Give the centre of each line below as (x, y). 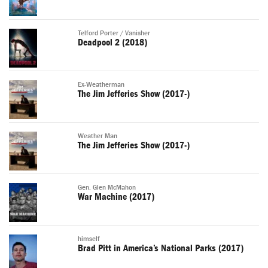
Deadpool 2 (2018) (112, 43)
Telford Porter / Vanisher (114, 33)
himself (89, 239)
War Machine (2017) (116, 197)
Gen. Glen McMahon (107, 188)
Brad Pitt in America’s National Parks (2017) (161, 249)
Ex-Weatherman (101, 85)
